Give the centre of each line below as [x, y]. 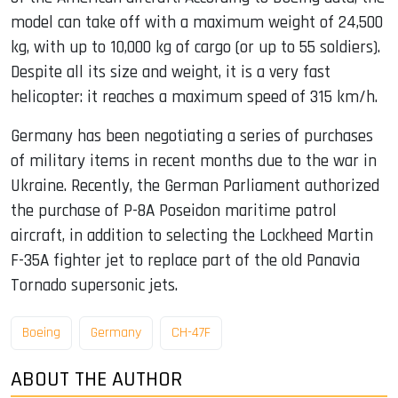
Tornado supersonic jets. [94, 286]
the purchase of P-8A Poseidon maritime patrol [174, 211]
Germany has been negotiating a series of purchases [192, 137]
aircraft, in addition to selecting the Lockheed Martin [192, 236]
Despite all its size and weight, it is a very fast [171, 73]
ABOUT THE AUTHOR [96, 379]
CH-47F [191, 332]
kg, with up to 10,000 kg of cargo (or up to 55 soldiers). [195, 48]
